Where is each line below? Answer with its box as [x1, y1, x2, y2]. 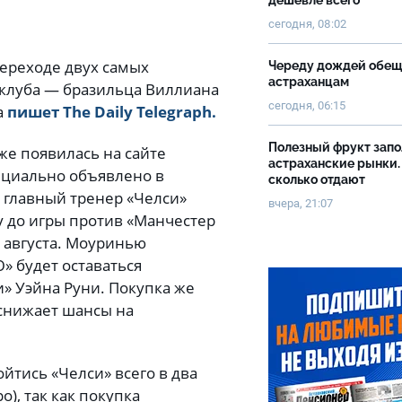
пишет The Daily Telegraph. [7, 101, 216, 123]
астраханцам [268, 74, 349, 89]
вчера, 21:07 [268, 197, 333, 210]
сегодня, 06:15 [268, 99, 345, 112]
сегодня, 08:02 [268, 17, 346, 31]
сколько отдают [268, 172, 365, 187]
